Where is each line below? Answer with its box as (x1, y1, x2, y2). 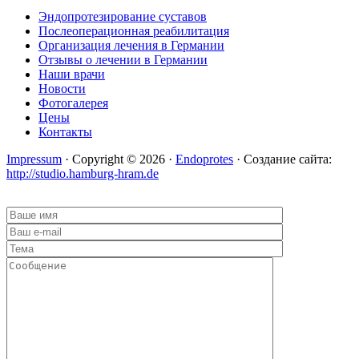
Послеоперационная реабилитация (38, 24, 229, 38)
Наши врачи (38, 67, 105, 82)
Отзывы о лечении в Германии (38, 53, 208, 67)
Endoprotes (175, 152, 233, 167)
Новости (38, 82, 86, 96)
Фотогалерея (38, 96, 108, 111)
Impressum (6, 152, 62, 167)
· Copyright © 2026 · (62, 152, 175, 167)
